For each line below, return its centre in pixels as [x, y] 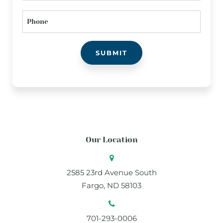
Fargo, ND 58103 [111, 186]
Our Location [111, 140]
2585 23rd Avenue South [111, 173]
